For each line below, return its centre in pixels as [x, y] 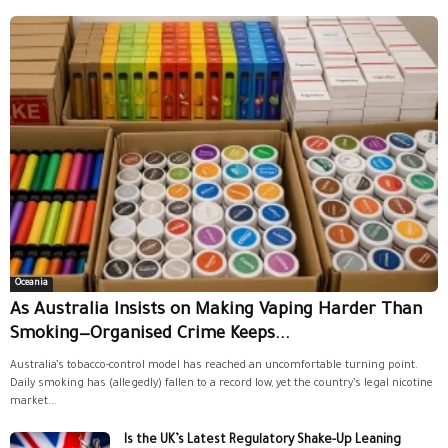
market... [33, 402]
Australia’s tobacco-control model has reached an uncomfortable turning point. [214, 366]
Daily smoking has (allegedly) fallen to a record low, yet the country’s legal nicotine [221, 384]
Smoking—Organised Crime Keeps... [150, 336]
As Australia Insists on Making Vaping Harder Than [216, 312]
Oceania [31, 284]
